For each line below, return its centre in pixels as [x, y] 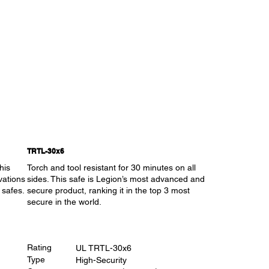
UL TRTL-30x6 [103, 248]
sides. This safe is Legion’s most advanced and [116, 179]
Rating [40, 248]
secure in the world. [65, 202]
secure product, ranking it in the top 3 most [109, 191]
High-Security [101, 260]
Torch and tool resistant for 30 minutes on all [112, 168]
